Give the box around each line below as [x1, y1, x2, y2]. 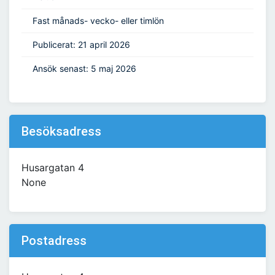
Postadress [21, 233, 87, 249]
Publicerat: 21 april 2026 [33, 39, 130, 50]
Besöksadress [21, 124, 101, 139]
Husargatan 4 [21, 161, 84, 174]
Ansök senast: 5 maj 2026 [33, 63, 136, 74]
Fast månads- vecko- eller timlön [33, 15, 164, 26]
